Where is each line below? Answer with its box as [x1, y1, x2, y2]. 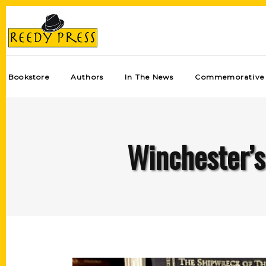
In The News [125, 72, 174, 81]
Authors [70, 72, 104, 81]
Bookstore [8, 72, 49, 81]
